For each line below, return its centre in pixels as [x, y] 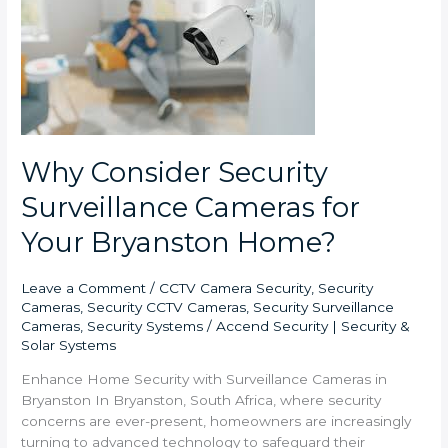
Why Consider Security [175, 173]
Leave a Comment [84, 288]
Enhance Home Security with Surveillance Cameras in [204, 379]
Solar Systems [69, 345]
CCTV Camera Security [235, 288]
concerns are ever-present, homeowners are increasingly [216, 421]
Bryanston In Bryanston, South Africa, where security [201, 400]
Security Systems [145, 326]
